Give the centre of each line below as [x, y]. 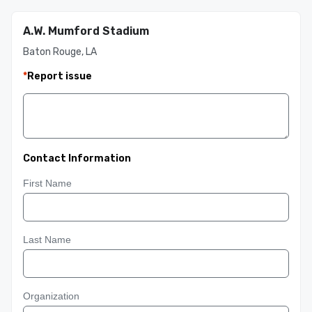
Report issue [60, 76]
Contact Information [77, 158]
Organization [51, 296]
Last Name [47, 240]
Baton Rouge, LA [60, 52]
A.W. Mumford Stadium [86, 31]
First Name [47, 183]
